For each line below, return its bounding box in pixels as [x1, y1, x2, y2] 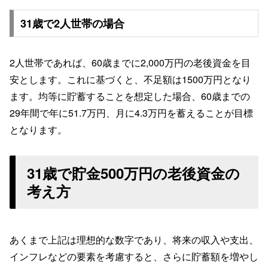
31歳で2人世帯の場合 [20, 16, 124, 32]
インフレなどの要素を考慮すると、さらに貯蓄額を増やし [10, 249, 258, 264]
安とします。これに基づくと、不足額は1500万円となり [10, 72, 251, 86]
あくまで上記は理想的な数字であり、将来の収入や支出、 [10, 233, 258, 247]
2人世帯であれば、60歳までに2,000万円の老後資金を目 [10, 55, 251, 69]
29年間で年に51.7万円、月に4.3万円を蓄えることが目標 [10, 105, 253, 120]
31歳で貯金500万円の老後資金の [27, 163, 240, 184]
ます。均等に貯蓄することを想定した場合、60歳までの [10, 89, 250, 103]
